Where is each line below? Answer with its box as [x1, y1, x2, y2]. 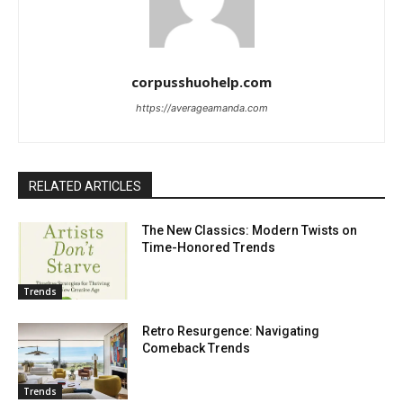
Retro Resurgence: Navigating [142, 323, 320, 338]
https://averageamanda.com [135, 102, 268, 115]
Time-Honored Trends [142, 240, 276, 255]
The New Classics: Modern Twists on [142, 223, 358, 238]
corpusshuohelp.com [131, 73, 272, 92]
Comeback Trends [142, 340, 251, 355]
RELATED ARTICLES [29, 179, 141, 194]
